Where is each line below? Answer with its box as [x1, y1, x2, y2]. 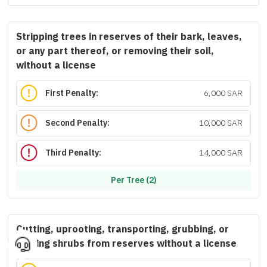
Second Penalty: [45, 117, 110, 130]
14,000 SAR [198, 147, 243, 160]
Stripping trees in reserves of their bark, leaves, [16, 30, 242, 44]
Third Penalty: [45, 147, 102, 160]
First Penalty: [45, 87, 99, 100]
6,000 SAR [203, 87, 243, 100]
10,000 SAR [198, 117, 243, 130]
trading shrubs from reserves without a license [16, 237, 237, 251]
